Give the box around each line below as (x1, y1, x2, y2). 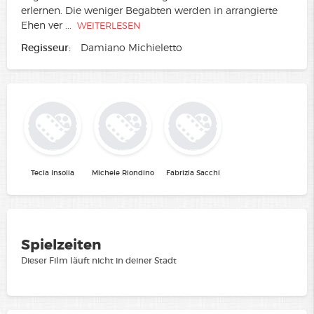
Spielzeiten (21, 236, 101, 254)
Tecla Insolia (31, 169, 74, 178)
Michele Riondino (91, 169, 154, 178)
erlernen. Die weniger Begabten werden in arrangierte (21, 4, 278, 17)
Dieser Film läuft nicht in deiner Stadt (21, 255, 177, 266)
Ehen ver (21, 19, 62, 32)
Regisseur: (21, 41, 71, 55)
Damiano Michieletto (81, 41, 182, 54)
